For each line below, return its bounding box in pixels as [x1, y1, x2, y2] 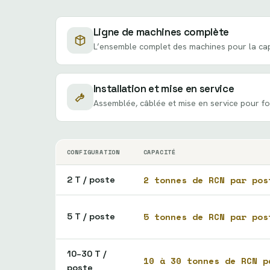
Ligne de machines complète [93, 25, 229, 39]
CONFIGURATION [66, 147, 120, 157]
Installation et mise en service [93, 82, 234, 96]
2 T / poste [66, 174, 115, 185]
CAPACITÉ [143, 147, 176, 157]
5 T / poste [66, 210, 115, 222]
